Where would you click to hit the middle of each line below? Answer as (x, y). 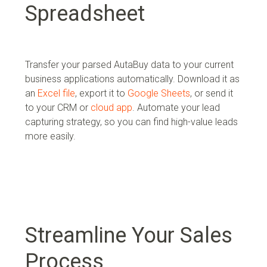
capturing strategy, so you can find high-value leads (131, 122)
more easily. (50, 136)
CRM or (74, 107)
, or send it (212, 93)
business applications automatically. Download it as (132, 79)
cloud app (111, 107)
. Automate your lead (176, 107)
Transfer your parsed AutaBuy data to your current (129, 64)
